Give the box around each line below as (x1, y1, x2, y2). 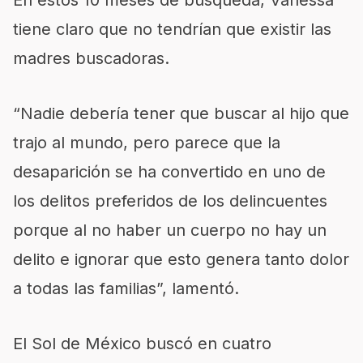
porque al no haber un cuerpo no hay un (13, 220, 327, 240)
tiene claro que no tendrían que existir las (13, 19, 331, 39)
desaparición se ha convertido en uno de (13, 161, 326, 181)
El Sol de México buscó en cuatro (13, 333, 271, 353)
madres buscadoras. (13, 48, 169, 68)
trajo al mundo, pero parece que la (13, 132, 280, 152)
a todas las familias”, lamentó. (13, 278, 239, 298)
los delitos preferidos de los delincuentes (13, 190, 327, 211)
